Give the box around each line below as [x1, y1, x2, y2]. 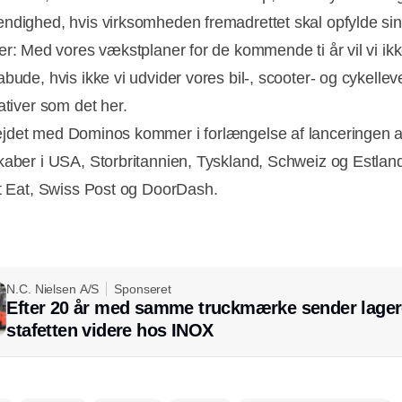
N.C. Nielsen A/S [6, 281, 100, 296]
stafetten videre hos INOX [6, 319, 214, 340]
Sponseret [114, 281, 171, 296]
